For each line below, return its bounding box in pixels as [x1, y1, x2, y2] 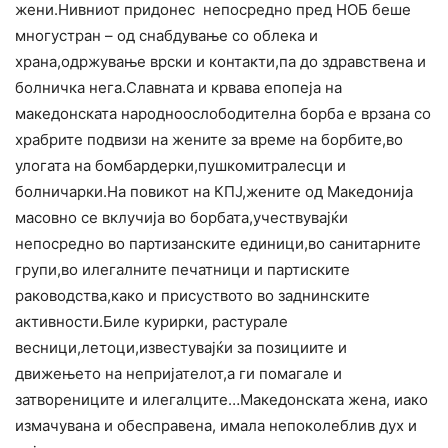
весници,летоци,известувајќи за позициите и [15, 338, 347, 358]
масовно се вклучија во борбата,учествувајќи [15, 208, 348, 228]
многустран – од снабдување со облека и [15, 26, 318, 46]
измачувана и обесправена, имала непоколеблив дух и [15, 416, 417, 436]
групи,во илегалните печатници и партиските [15, 260, 350, 280]
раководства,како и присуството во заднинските [15, 286, 370, 306]
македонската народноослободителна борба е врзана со [15, 104, 431, 124]
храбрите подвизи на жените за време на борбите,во [15, 130, 403, 150]
